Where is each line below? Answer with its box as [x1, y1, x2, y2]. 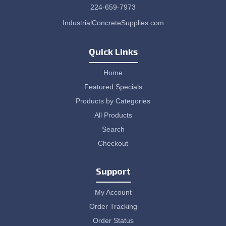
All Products [94, 111, 132, 119]
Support [95, 165, 131, 177]
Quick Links [88, 46, 138, 57]
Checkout [98, 139, 128, 147]
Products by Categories [76, 97, 150, 105]
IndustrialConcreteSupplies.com [62, 19, 164, 27]
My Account [94, 188, 132, 196]
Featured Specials [84, 83, 142, 91]
